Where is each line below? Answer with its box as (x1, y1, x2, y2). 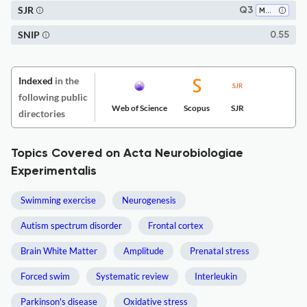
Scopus (184, 103, 210, 113)
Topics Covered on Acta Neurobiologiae (11, 147, 243, 160)
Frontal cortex (148, 220, 204, 231)
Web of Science (112, 103, 167, 113)
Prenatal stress (190, 245, 249, 256)
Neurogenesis (122, 195, 176, 206)
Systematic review (96, 271, 169, 282)
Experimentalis (11, 165, 97, 177)
